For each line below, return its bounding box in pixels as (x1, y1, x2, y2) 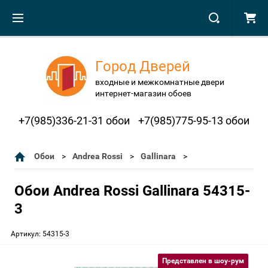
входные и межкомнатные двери (95, 77, 224, 87)
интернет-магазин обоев (95, 88, 191, 98)
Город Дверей (95, 57, 197, 75)
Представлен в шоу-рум (162, 257, 244, 265)
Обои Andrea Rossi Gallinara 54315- (14, 182, 250, 199)
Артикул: (11, 230, 41, 238)
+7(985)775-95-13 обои (138, 114, 249, 127)
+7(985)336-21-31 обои (19, 114, 130, 127)
